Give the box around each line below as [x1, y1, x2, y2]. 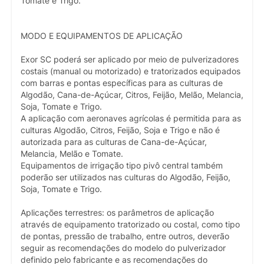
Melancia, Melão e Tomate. [21, 149, 123, 159]
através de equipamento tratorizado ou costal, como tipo [21, 220, 240, 230]
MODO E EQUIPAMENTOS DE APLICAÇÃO [21, 31, 183, 41]
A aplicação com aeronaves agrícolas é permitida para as [21, 114, 241, 124]
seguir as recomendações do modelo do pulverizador [21, 243, 226, 253]
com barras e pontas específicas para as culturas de [21, 78, 223, 88]
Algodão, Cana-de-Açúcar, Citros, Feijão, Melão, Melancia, [21, 90, 243, 100]
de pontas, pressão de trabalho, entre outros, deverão [21, 232, 229, 242]
